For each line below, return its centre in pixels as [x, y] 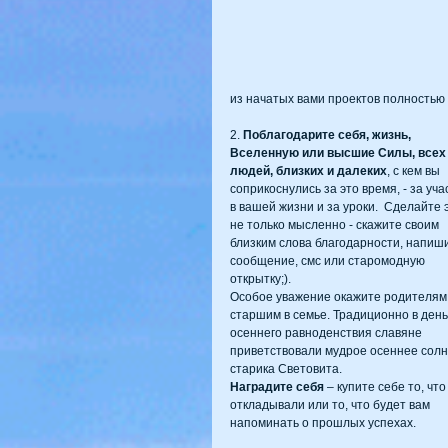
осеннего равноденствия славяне [327, 332]
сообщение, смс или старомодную [329, 260]
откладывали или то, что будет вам [331, 404]
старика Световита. [286, 368]
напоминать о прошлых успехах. [323, 422]
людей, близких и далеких [308, 170]
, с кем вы [415, 170]
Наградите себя [277, 386]
